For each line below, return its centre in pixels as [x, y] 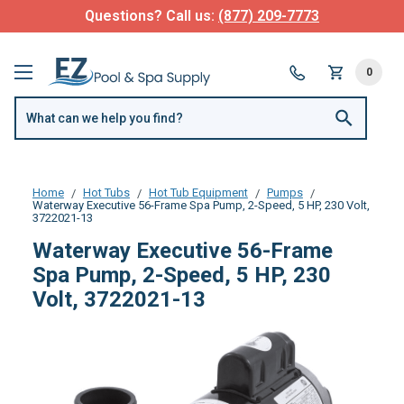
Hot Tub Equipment [198, 192]
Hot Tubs [106, 192]
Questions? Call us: [151, 16]
